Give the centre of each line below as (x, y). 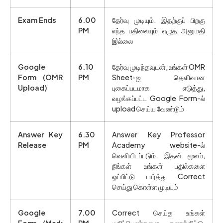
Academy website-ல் (159, 145)
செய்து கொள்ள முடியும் (145, 187)
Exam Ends (37, 20)
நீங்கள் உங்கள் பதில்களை (159, 166)
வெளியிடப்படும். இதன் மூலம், (159, 156)
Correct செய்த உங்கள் (159, 213)
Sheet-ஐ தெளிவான (159, 77)
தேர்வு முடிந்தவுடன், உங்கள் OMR (159, 67)
